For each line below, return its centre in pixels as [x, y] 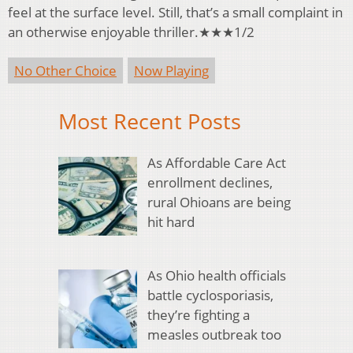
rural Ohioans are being [219, 202]
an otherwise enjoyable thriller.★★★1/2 [131, 32]
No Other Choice [65, 71]
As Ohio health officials [216, 276]
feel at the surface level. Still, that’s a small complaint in [175, 13]
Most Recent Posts [150, 121]
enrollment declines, [210, 182]
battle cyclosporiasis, [210, 295]
